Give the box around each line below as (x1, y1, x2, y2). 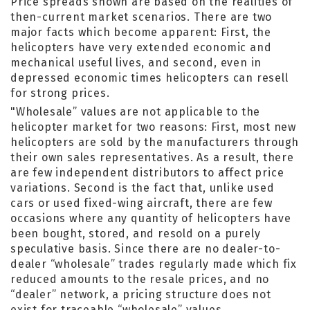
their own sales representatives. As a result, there (10, 151, 294, 164)
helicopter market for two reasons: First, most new (10, 120, 296, 134)
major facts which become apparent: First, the (10, 26, 271, 39)
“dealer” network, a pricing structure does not (10, 288, 271, 301)
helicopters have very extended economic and (10, 41, 272, 54)
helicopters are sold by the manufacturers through (10, 136, 300, 149)
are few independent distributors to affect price (10, 166, 284, 179)
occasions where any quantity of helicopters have (10, 212, 291, 225)
